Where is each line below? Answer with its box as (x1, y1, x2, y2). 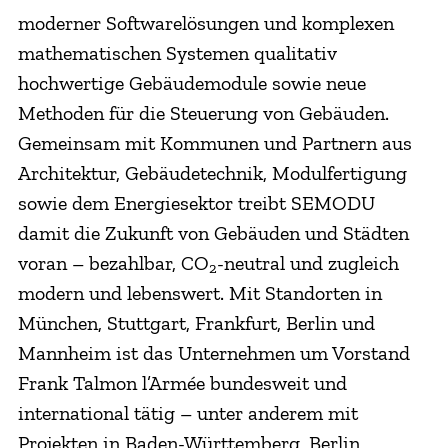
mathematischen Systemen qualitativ (17, 40, 337, 65)
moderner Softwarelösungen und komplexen (17, 10, 394, 35)
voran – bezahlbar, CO (17, 250, 209, 275)
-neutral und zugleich (216, 250, 399, 275)
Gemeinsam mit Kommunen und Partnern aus (17, 130, 412, 155)
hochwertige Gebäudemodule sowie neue (17, 70, 366, 95)
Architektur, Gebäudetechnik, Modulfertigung (17, 160, 407, 185)
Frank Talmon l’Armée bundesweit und (17, 370, 347, 395)
